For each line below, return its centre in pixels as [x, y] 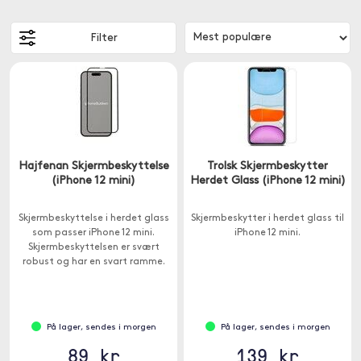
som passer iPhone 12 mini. [93, 233]
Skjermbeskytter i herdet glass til [268, 218]
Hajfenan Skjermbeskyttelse [93, 166]
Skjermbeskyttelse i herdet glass [93, 218]
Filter [104, 38]
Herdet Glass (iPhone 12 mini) [268, 181]
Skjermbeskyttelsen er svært [93, 247]
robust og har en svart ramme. [93, 262]
